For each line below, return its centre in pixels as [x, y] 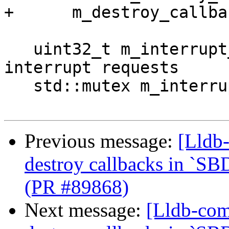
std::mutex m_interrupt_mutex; [19, 86]
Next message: [85, 210]
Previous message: [101, 141]
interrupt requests [91, 68]
